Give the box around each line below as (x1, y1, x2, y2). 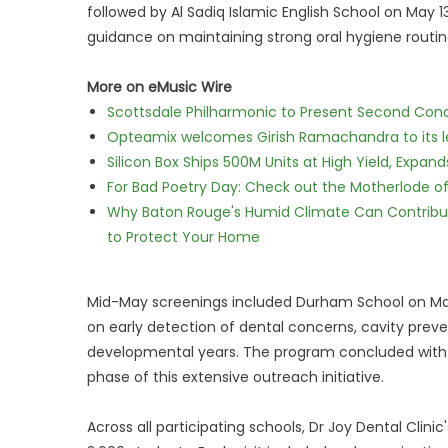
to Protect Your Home (107, 227, 260, 247)
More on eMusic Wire (87, 77, 232, 97)
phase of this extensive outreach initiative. (87, 367, 384, 387)
